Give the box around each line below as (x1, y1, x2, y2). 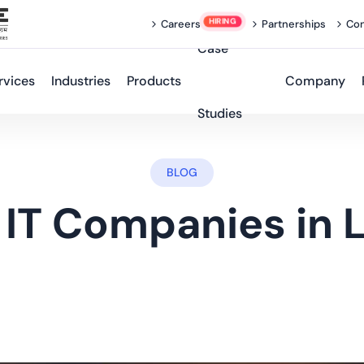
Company (284, 71, 345, 89)
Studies (197, 104, 242, 122)
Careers (161, 17, 201, 32)
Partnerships (261, 17, 326, 32)
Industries (50, 71, 110, 89)
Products (126, 71, 181, 89)
